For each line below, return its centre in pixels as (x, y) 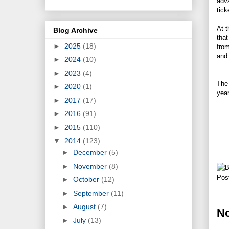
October (87, 180)
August (85, 207)
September (92, 193)
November (91, 166)
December (91, 153)
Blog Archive (75, 30)
